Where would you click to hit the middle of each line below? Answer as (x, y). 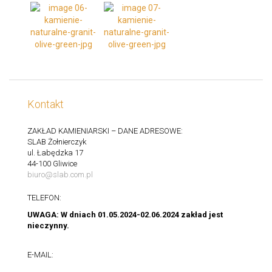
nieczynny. (48, 225)
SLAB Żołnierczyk (57, 141)
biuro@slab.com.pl (60, 174)
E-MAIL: (40, 254)
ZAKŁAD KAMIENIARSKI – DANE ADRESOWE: (105, 131)
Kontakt (46, 104)
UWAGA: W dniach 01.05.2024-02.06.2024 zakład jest (125, 214)
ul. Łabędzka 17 (55, 152)
